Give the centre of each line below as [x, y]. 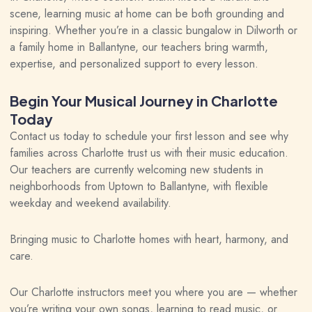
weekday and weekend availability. [91, 203]
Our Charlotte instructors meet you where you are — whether [154, 292]
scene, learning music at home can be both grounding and [147, 14]
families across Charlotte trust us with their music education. [149, 153]
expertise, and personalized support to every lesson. [134, 64]
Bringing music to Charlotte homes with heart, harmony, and [149, 239]
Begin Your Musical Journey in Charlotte [144, 101]
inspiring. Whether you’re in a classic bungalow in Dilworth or [154, 30]
